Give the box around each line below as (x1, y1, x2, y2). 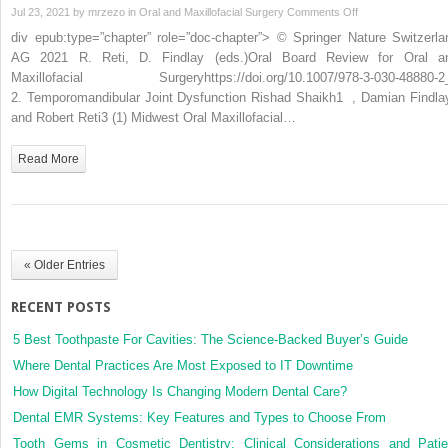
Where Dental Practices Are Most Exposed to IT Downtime (13, 357, 353, 373)
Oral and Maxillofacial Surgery (139, 5, 284, 18)
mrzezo (88, 5, 125, 18)
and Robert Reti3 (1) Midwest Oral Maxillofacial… (11, 109, 296, 125)
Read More (18, 151, 79, 166)
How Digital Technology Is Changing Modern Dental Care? (13, 383, 347, 399)
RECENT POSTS (11, 298, 111, 315)
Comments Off (287, 5, 358, 18)
